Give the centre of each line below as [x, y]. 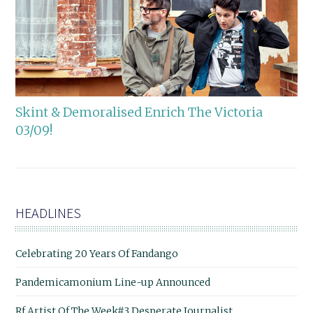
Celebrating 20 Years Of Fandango [97, 253]
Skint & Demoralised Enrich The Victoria [139, 112]
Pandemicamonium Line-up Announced [113, 282]
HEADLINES [49, 212]
